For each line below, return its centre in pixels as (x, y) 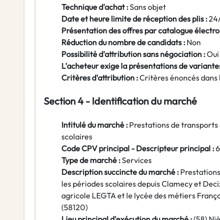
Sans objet (148, 7)
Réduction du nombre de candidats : (123, 42)
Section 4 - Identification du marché (120, 101)
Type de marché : (92, 160)
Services (137, 160)
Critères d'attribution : (100, 78)
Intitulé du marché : (95, 125)
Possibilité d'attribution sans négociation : (133, 54)
